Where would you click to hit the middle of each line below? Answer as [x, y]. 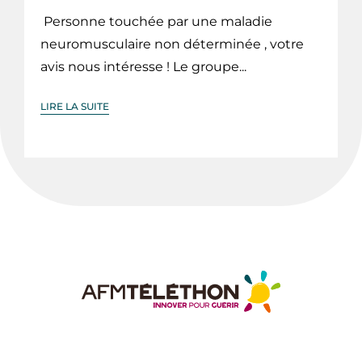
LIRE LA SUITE [75, 107]
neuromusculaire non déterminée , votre [172, 44]
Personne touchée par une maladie [156, 22]
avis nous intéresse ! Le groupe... [143, 67]
